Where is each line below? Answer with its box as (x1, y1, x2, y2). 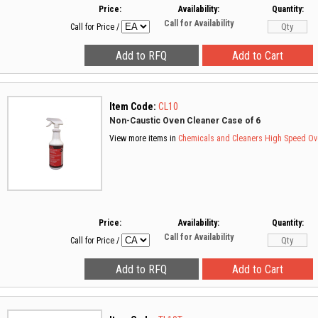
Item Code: (109, 101, 156, 112)
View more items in (109, 133, 178, 143)
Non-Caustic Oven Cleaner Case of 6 (109, 116, 261, 126)
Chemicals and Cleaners (178, 133, 263, 143)
